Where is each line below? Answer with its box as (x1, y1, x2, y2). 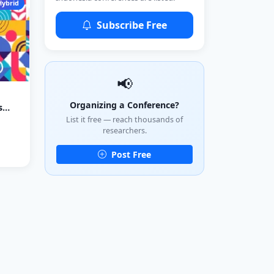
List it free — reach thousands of (66, 114, 183, 125)
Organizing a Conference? (70, 99, 179, 111)
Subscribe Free (94, 18, 167, 32)
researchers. (102, 125, 147, 136)
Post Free (109, 148, 151, 160)
